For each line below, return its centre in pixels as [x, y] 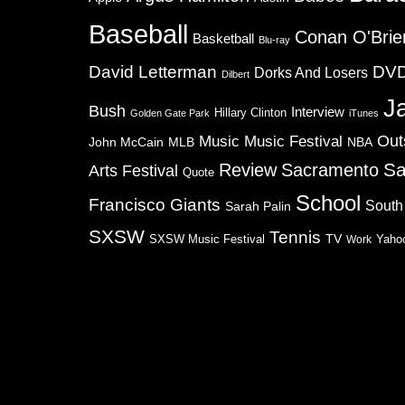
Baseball [138, 34]
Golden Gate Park [170, 113]
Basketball [223, 38]
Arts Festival [133, 171]
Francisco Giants [155, 205]
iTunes [364, 113]
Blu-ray [274, 40]
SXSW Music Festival [207, 240]
